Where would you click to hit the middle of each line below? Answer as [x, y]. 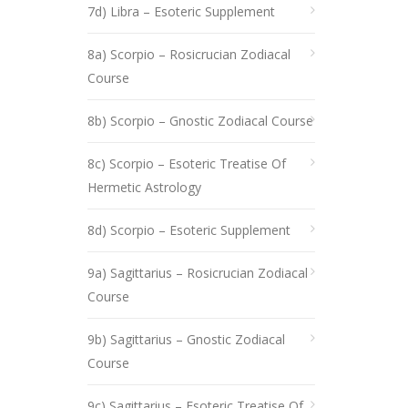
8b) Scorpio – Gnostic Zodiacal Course [200, 121]
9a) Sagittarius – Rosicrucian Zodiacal [198, 273]
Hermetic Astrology [144, 187]
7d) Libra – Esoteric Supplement [181, 11]
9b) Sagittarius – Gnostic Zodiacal [186, 339]
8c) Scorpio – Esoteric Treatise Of [187, 163]
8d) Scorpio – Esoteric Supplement [189, 230]
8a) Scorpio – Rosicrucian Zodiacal [189, 54]
